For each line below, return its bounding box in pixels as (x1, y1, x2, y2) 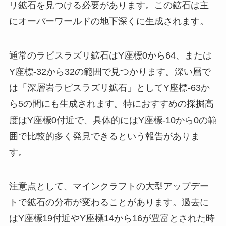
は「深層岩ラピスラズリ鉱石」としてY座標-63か (9, 82, 210, 93)
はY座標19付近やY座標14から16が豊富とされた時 (9, 213, 215, 224)
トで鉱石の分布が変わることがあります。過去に (9, 197, 209, 208)
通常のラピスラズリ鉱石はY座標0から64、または (9, 50, 212, 61)
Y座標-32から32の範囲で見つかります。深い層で (9, 66, 211, 77)
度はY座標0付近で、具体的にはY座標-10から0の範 (9, 115, 217, 125)
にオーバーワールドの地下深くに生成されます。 (9, 16, 209, 26)
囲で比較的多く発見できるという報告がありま (9, 131, 200, 141)
